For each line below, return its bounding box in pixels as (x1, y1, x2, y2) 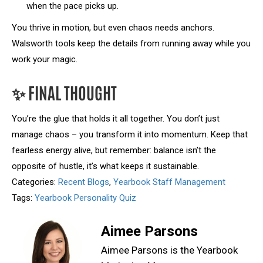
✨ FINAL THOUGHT (12, 82, 117, 103)
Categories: (12, 177, 58, 187)
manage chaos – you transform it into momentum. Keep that (12, 129, 248, 140)
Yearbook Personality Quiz (35, 193, 136, 203)
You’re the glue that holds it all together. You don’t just (12, 113, 220, 124)
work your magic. (12, 54, 77, 65)
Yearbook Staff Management (113, 177, 225, 187)
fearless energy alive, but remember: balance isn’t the (12, 145, 216, 156)
